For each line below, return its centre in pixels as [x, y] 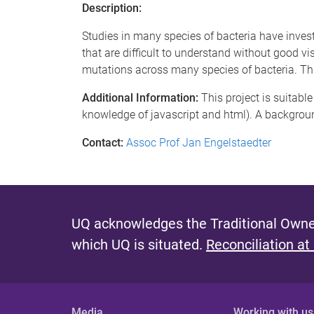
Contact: [103, 143]
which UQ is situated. [139, 245]
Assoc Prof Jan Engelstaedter [200, 143]
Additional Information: [140, 98]
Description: [112, 8]
